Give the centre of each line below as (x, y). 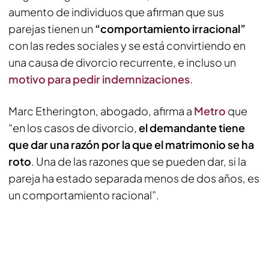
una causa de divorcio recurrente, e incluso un (122, 62)
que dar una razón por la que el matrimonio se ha (131, 144)
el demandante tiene (192, 128)
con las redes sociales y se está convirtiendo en (127, 45)
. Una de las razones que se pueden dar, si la (139, 161)
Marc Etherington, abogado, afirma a (101, 111)
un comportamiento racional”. (84, 195)
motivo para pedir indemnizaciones (99, 79)
